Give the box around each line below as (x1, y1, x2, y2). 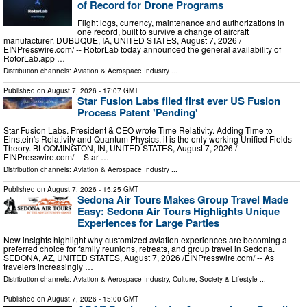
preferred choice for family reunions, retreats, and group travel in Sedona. (3, 243, 275, 255)
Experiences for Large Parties (77, 214, 219, 230)
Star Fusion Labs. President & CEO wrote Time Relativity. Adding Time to (3, 123, 273, 136)
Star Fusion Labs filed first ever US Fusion (77, 93, 280, 108)
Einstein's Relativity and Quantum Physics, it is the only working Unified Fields (3, 132, 292, 145)
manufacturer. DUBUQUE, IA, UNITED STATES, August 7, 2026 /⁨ (3, 34, 241, 46)
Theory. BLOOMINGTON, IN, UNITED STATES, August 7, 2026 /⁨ (3, 141, 237, 153)
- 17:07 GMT (97, 85, 138, 95)
